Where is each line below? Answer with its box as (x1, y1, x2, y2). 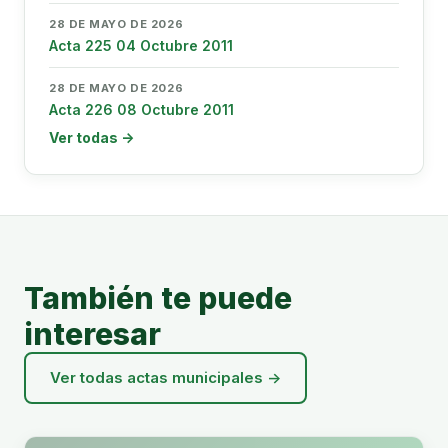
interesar (24, 316, 161, 352)
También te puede (24, 280, 292, 316)
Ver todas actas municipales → (50, 368, 281, 387)
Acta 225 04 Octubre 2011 (49, 37, 233, 54)
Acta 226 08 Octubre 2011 (49, 101, 234, 118)
